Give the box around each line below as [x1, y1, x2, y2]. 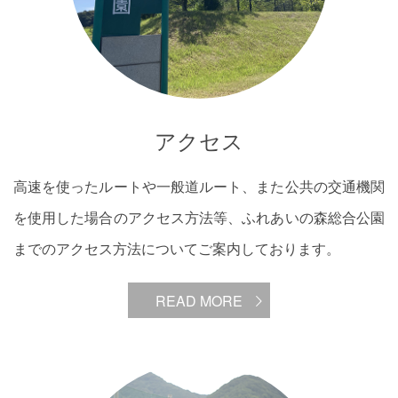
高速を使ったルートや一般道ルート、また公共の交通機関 [13, 179, 385, 195]
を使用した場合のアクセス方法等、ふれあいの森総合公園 [13, 211, 385, 226]
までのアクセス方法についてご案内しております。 [13, 242, 340, 257]
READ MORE [155, 291, 243, 311]
